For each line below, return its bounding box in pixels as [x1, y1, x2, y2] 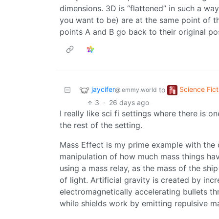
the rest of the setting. [60, 120, 142, 131]
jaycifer [91, 85, 115, 94]
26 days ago [109, 98, 150, 107]
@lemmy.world [115, 86, 157, 94]
